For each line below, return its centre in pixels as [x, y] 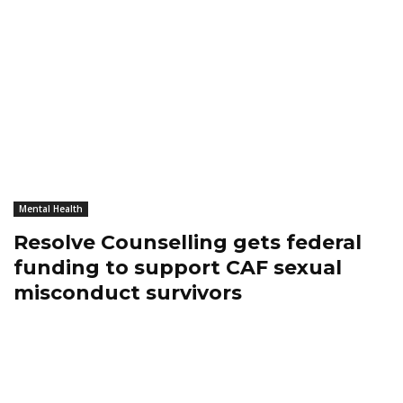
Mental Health [51, 208]
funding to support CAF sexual [178, 267]
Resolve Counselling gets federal [188, 242]
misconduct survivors [128, 292]
